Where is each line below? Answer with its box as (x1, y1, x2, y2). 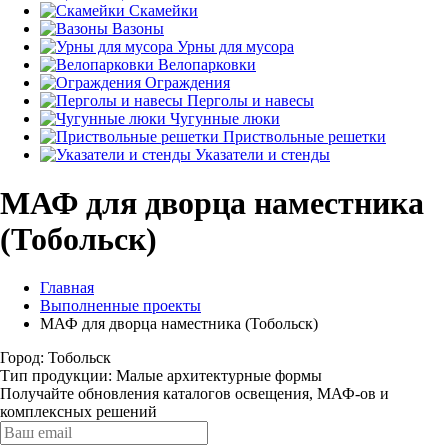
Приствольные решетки (223, 128, 386, 145)
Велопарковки (158, 56, 256, 73)
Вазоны (112, 20, 164, 37)
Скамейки (129, 2, 198, 19)
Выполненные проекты (40, 296, 201, 314)
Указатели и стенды (195, 146, 330, 163)
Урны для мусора (177, 38, 294, 55)
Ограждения (145, 74, 230, 91)
